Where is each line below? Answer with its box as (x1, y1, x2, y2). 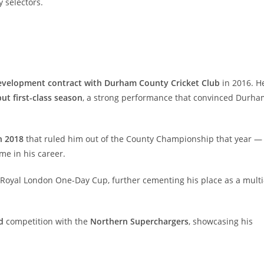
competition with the (4, 216, 90, 227)
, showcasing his (189, 216, 253, 227)
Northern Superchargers (90, 216, 189, 227)
